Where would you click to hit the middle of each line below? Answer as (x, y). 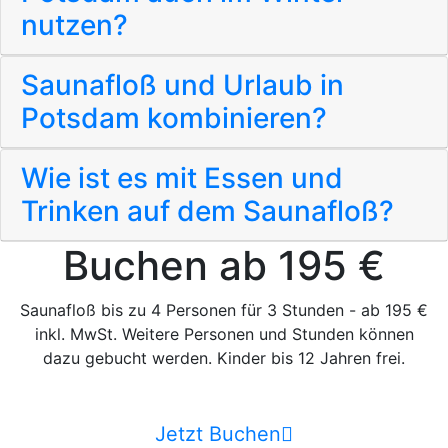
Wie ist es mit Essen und (182, 177)
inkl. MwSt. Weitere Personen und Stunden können (224, 333)
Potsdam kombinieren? (174, 117)
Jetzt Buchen (218, 433)
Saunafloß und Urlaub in (182, 84)
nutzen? (74, 24)
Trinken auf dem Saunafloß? (207, 210)
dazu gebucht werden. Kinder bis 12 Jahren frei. (224, 357)
